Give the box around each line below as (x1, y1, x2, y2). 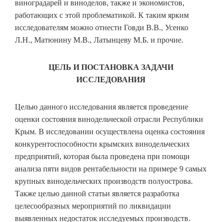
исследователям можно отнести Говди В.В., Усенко (15, 23, 188, 32)
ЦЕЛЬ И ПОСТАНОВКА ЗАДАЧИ (49, 63, 173, 72)
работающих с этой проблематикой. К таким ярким (15, 11, 189, 20)
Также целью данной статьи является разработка (15, 189, 179, 198)
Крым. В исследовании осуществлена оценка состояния (15, 127, 205, 136)
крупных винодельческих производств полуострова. (15, 177, 193, 186)
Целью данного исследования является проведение (15, 103, 188, 111)
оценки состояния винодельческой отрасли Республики (15, 115, 203, 124)
